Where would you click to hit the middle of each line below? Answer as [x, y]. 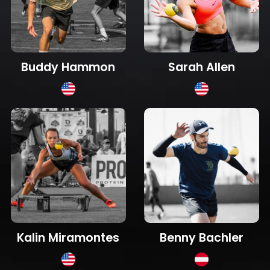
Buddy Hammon [68, 67]
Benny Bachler [202, 237]
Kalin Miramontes [68, 237]
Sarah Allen [202, 67]
